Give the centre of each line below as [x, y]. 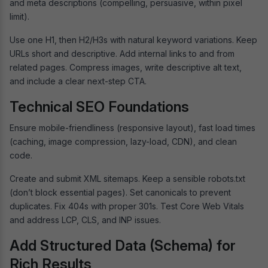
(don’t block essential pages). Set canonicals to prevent [120, 192]
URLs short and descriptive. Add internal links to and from [122, 53]
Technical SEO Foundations [99, 106]
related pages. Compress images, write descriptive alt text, [126, 67]
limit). [21, 16]
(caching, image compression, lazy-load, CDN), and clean [123, 141]
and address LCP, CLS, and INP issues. [85, 220]
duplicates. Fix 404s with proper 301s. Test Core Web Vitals [127, 206]
